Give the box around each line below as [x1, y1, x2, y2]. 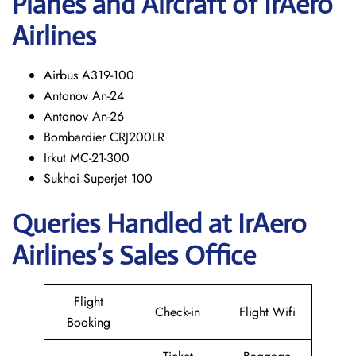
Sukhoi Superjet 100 [44, 169, 153, 188]
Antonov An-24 [44, 87, 124, 105]
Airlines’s [12, 239, 119, 272]
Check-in [155, 303, 200, 321]
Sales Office [119, 239, 256, 272]
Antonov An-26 [44, 107, 124, 126]
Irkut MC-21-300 [44, 149, 130, 167]
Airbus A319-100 [44, 66, 134, 84]
